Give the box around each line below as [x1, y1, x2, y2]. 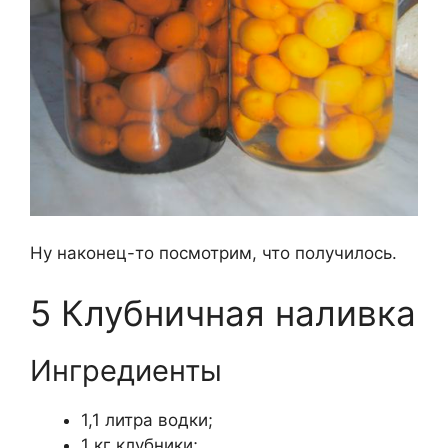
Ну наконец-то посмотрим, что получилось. [30, 243, 397, 264]
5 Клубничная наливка [30, 291, 416, 334]
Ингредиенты [30, 352, 222, 388]
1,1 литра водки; [81, 409, 213, 430]
